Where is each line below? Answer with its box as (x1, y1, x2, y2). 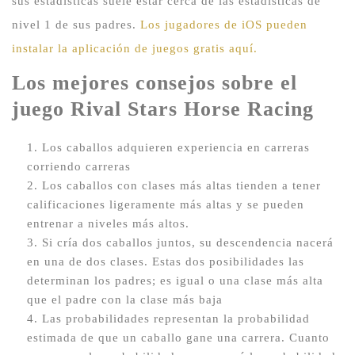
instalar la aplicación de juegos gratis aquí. (12, 41, 258, 55)
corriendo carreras (26, 159, 131, 173)
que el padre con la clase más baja (26, 292, 223, 306)
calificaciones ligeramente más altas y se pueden (26, 197, 304, 211)
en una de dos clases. (26, 254, 152, 268)
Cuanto (288, 330, 330, 344)
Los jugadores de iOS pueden (140, 17, 307, 31)
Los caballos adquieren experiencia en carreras (41, 140, 310, 154)
